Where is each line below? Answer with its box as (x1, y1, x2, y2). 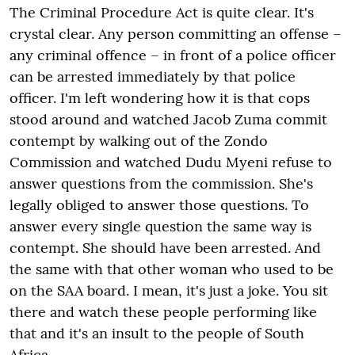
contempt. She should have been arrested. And (10, 239, 321, 257)
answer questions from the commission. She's (10, 174, 313, 193)
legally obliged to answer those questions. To (10, 196, 309, 214)
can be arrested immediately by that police (10, 67, 296, 86)
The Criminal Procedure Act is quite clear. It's (10, 3, 314, 21)
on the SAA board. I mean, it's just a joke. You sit (10, 281, 328, 300)
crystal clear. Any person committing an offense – (10, 25, 342, 43)
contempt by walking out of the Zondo (10, 132, 268, 150)
